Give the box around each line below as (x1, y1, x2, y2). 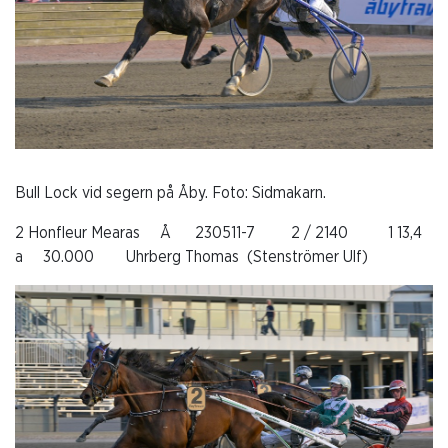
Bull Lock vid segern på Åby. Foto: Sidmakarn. (15, 185, 326, 202)
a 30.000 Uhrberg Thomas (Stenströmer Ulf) (15, 249, 368, 266)
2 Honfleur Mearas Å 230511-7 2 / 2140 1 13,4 (15, 225, 422, 242)
